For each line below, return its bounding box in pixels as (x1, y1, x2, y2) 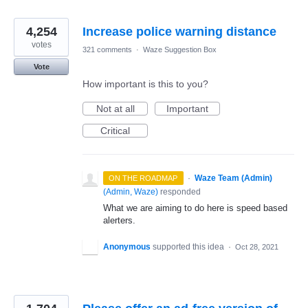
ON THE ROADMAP (109, 174, 178, 183)
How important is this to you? (82, 78, 208, 90)
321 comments (82, 45, 132, 54)
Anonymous (103, 241, 151, 252)
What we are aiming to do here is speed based (103, 203, 287, 214)
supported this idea (153, 241, 226, 252)
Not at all (96, 103, 135, 115)
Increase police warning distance (82, 25, 276, 39)
